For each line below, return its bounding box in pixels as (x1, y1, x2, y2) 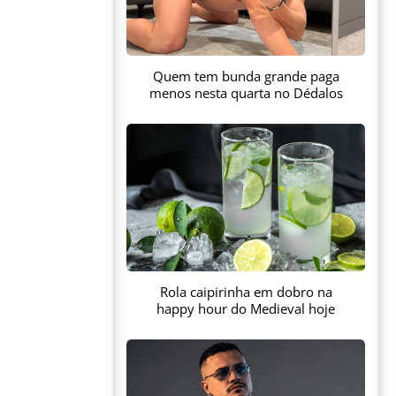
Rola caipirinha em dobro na (159, 282, 332, 301)
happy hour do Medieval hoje (156, 299, 335, 317)
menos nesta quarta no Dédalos (148, 83, 343, 102)
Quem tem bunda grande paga (152, 66, 339, 85)
